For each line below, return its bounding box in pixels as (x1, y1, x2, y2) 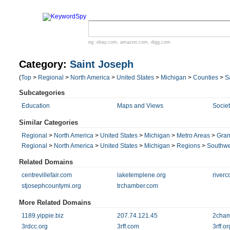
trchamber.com (117, 182, 158, 189)
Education (22, 102, 50, 109)
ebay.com (97, 40, 117, 45)
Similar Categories (19, 119, 78, 126)
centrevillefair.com (22, 171, 72, 179)
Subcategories (19, 89, 65, 97)
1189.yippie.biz (22, 212, 64, 219)
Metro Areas (177, 132, 210, 139)
